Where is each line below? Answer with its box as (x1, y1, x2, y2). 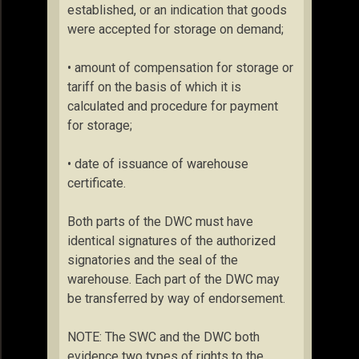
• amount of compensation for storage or (67, 60, 293, 75)
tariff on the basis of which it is (67, 79, 241, 95)
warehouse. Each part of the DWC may (67, 272, 280, 287)
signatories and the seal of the (67, 252, 238, 268)
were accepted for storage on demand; (67, 22, 284, 37)
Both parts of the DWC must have (67, 214, 253, 229)
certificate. (67, 175, 126, 191)
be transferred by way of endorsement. (67, 291, 285, 306)
